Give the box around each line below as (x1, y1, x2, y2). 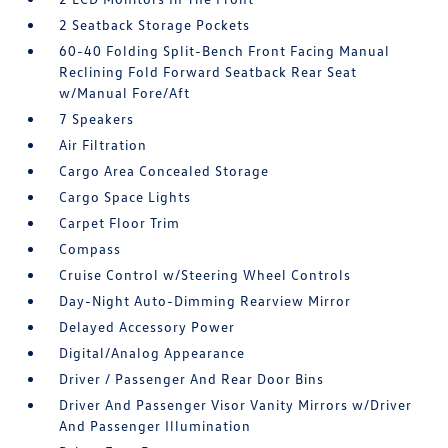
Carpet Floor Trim (59, 213, 181, 231)
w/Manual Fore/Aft (59, 83, 191, 101)
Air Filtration (59, 135, 148, 153)
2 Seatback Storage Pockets (59, 15, 251, 33)
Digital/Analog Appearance (59, 343, 246, 361)
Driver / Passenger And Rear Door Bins (59, 369, 325, 387)
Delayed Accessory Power (59, 317, 236, 335)
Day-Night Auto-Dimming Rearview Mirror (59, 291, 352, 309)
